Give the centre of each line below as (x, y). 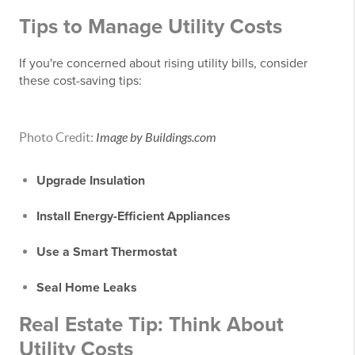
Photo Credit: (57, 137)
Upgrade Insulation (91, 180)
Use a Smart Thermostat (107, 252)
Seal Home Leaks (87, 287)
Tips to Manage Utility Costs (151, 26)
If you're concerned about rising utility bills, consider (163, 63)
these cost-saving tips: (80, 80)
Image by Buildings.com (156, 137)
